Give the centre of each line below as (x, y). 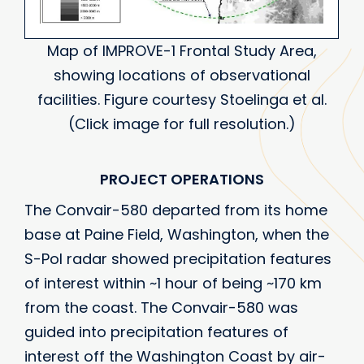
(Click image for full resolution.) (182, 123)
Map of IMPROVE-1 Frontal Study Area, (182, 50)
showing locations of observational (182, 75)
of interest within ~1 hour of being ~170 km (173, 283)
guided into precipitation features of (156, 331)
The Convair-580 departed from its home (176, 210)
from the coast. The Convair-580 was (161, 307)
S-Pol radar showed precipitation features (178, 258)
